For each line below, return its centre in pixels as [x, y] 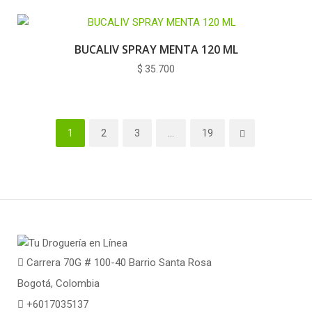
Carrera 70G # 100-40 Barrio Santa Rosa [118, 263]
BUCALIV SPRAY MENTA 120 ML [156, 49]
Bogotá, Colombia [58, 283]
